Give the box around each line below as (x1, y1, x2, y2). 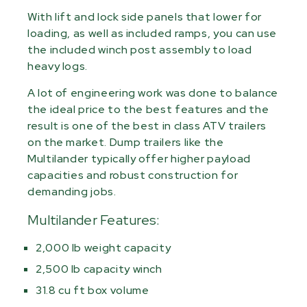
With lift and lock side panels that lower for (27, 9, 262, 24)
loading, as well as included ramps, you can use (27, 25, 278, 40)
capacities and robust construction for (27, 167, 238, 182)
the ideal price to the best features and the (27, 101, 269, 116)
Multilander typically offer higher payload (27, 151, 251, 166)
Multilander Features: (27, 210, 160, 229)
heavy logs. (27, 58, 88, 73)
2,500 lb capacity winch (36, 261, 162, 276)
